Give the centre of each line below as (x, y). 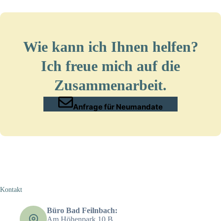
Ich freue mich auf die (110, 66)
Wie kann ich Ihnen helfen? (110, 46)
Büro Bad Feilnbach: (82, 210)
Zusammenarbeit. (110, 85)
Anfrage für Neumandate (118, 107)
